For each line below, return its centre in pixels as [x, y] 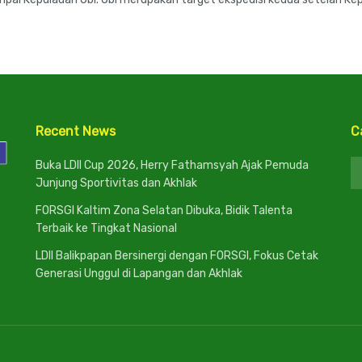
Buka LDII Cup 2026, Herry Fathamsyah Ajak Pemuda [172, 165]
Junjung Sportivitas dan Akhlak [116, 183]
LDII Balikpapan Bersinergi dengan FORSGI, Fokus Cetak [177, 256]
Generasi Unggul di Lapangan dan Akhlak [139, 274]
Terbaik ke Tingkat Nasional [106, 228]
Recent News [76, 131]
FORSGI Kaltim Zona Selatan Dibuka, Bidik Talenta [164, 210]
